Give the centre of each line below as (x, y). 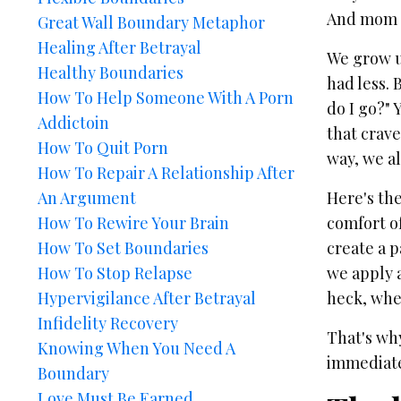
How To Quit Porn (103, 148)
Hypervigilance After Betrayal (147, 298)
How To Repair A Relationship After (166, 173)
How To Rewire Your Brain (133, 223)
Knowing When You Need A (137, 348)
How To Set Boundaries (123, 248)
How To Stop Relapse (115, 273)
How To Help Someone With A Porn (166, 98)
